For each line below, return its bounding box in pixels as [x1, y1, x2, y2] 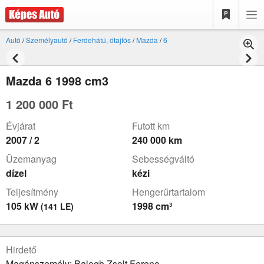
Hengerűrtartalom [132, 185, 205, 199]
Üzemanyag [6, 152, 57, 166]
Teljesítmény [6, 185, 58, 199]
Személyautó [26, 35, 68, 45]
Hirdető [6, 243, 37, 256]
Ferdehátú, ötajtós [73, 35, 131, 45]
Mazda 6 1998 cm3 [6, 72, 108, 89]
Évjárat [6, 119, 35, 133]
